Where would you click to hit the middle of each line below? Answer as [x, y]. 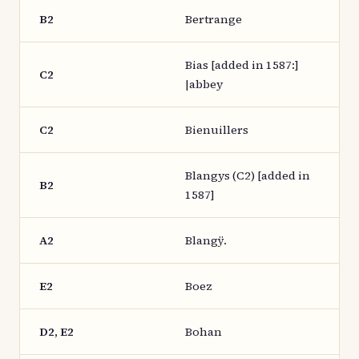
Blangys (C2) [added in [248, 175]
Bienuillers [217, 130]
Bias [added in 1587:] [242, 65]
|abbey [204, 84]
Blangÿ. [206, 240]
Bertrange [214, 19]
